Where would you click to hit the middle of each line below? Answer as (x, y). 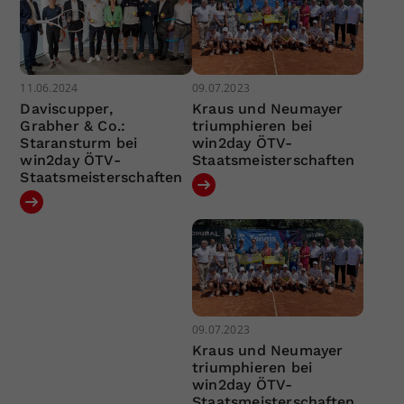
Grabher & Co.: (73, 126)
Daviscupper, (66, 109)
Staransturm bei (79, 143)
